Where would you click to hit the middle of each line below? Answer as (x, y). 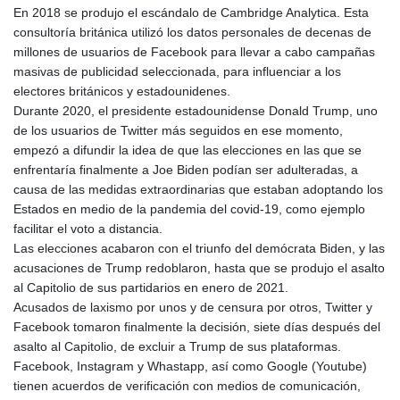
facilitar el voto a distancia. (88, 228)
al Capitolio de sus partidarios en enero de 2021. (151, 287)
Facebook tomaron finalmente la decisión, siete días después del (197, 326)
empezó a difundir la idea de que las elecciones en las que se (187, 150)
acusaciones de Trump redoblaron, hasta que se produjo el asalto (199, 267)
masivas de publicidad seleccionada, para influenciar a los (177, 71)
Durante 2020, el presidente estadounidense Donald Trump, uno (196, 110)
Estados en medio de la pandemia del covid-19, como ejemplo (189, 208)
